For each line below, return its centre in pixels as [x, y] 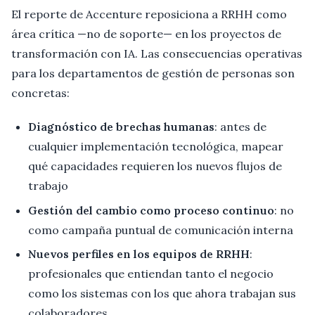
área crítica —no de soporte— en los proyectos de [146, 33]
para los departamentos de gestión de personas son [153, 73]
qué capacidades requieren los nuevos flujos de [155, 166]
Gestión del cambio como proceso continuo [151, 210]
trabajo [48, 186]
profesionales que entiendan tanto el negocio [151, 274]
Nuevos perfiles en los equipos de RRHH [139, 254]
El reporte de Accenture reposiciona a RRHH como [149, 14]
